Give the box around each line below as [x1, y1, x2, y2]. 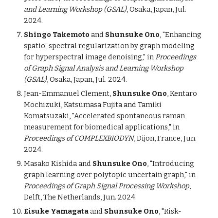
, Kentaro [167, 89, 198, 98]
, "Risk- [159, 207, 182, 216]
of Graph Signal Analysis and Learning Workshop [24, 64, 184, 73]
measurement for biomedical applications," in [24, 123, 180, 131]
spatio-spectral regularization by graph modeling [24, 41, 195, 50]
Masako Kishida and [24, 159, 93, 168]
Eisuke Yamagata [24, 207, 89, 216]
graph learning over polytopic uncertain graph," [24, 170, 189, 179]
